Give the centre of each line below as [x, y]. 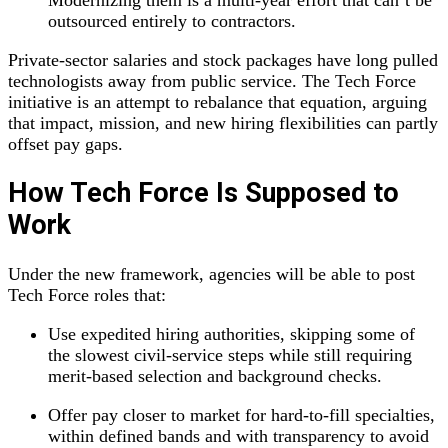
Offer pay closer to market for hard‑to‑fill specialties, [241, 414]
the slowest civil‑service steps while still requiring [230, 354]
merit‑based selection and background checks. [215, 375]
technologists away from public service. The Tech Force [212, 81]
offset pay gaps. [65, 144]
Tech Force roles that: [87, 294]
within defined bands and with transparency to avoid [238, 435]
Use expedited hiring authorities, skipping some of [231, 333]
